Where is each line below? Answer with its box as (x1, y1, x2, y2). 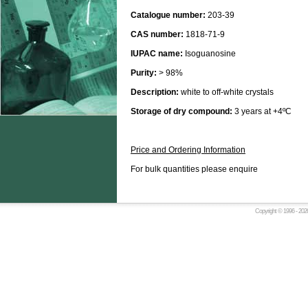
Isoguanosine (183, 49, 236, 59)
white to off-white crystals (179, 87, 274, 98)
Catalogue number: (131, 10, 206, 21)
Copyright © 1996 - (255, 208, 298, 214)
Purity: (131, 68, 157, 78)
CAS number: (131, 30, 184, 40)
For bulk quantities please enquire (131, 164, 258, 175)
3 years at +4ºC (232, 107, 291, 117)
